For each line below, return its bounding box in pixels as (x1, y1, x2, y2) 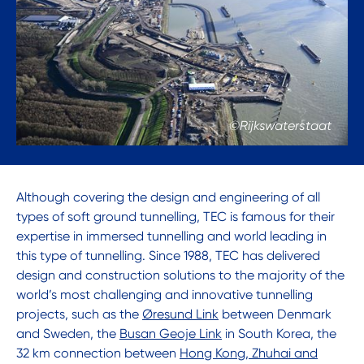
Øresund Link (142, 306, 219, 323)
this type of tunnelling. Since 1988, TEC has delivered (16, 248, 320, 264)
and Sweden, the (16, 326, 119, 342)
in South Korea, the (222, 326, 336, 342)
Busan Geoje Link (119, 326, 222, 342)
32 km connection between (16, 345, 180, 362)
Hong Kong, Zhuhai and (180, 345, 318, 362)
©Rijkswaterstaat (228, 118, 331, 134)
